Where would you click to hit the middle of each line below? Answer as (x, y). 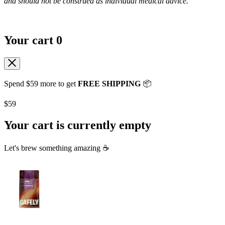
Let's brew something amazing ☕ (57, 148)
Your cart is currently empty (78, 125)
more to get (58, 84)
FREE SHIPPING (109, 84)
